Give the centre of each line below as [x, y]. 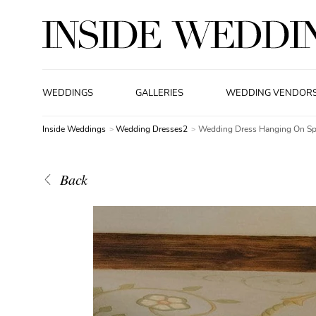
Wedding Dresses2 [153, 129]
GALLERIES [160, 93]
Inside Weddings [74, 129]
